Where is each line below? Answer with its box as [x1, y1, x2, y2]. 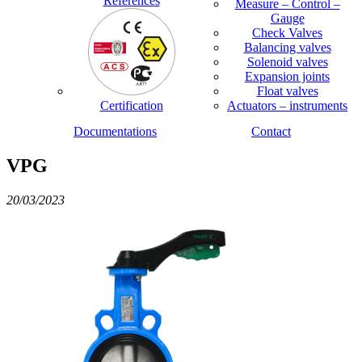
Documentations [74, 124, 157, 139]
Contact [251, 124, 291, 139]
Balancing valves [243, 40, 331, 55]
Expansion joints [245, 69, 330, 84]
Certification [99, 99, 163, 113]
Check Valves [252, 26, 322, 40]
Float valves [256, 84, 318, 99]
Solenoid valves [246, 55, 328, 69]
